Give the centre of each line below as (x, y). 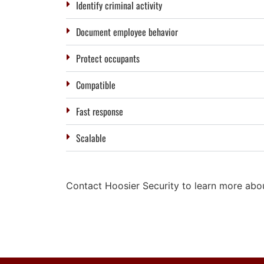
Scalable (91, 138)
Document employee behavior (127, 32)
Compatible (96, 85)
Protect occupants (108, 58)
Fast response (100, 111)
